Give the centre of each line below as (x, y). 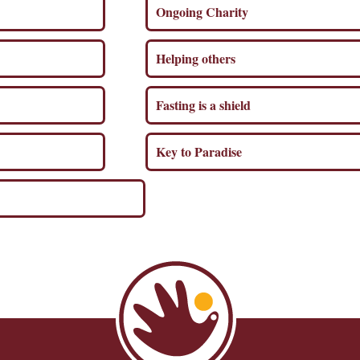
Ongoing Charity (204, 11)
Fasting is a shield (205, 104)
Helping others (198, 58)
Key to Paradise (201, 151)
